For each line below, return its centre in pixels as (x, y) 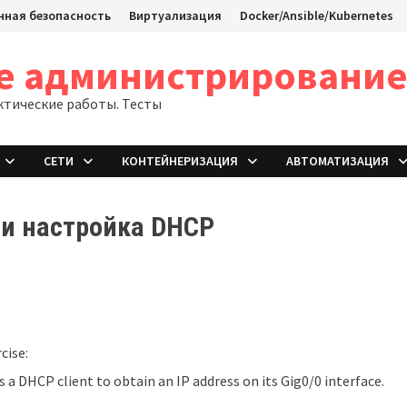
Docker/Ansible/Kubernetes (317, 15)
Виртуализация (176, 15)
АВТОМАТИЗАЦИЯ (338, 161)
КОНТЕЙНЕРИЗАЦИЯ (180, 161)
